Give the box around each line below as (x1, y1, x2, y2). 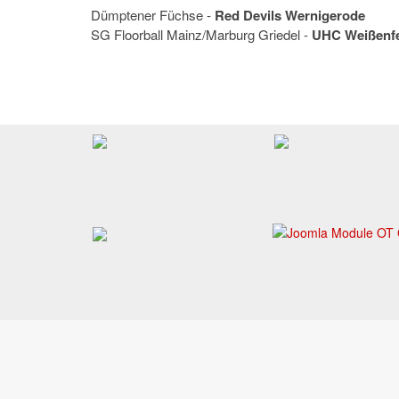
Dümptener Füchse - (91, 5, 215, 24)
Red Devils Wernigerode (215, 5, 365, 25)
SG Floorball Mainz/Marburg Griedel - (91, 25, 312, 44)
